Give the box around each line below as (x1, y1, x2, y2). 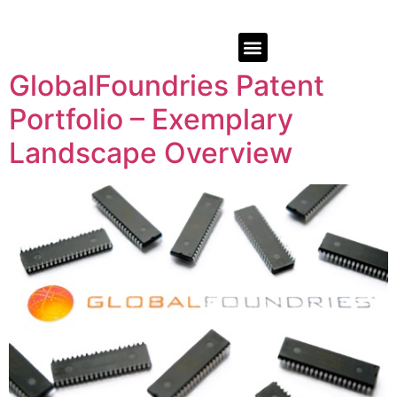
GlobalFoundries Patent (9, 68, 324, 104)
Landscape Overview (9, 136, 292, 171)
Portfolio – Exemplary (9, 102, 293, 137)
